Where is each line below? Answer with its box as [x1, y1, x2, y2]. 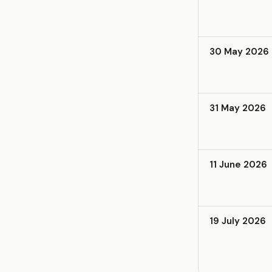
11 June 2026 [209, 158, 267, 171]
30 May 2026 [209, 46, 269, 58]
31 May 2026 [209, 102, 266, 114]
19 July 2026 [209, 215, 266, 227]
